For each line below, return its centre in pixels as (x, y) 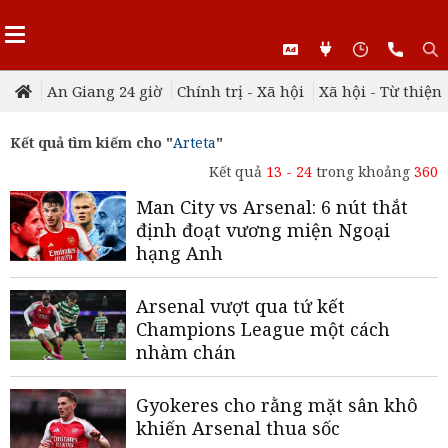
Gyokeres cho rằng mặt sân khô (277, 405)
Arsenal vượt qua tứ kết (240, 306)
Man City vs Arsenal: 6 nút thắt (272, 207)
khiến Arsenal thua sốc (238, 428)
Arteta (194, 142)
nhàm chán (186, 352)
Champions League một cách (263, 329)
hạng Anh (179, 253)
